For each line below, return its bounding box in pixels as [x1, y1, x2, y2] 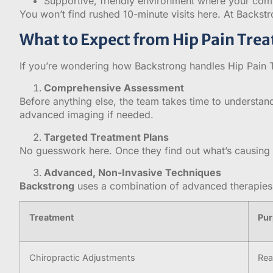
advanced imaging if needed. [19, 108, 154, 121]
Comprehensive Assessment [44, 82, 184, 94]
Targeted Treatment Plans [44, 130, 169, 143]
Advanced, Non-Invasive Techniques [44, 166, 221, 179]
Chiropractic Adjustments [29, 252, 135, 263]
